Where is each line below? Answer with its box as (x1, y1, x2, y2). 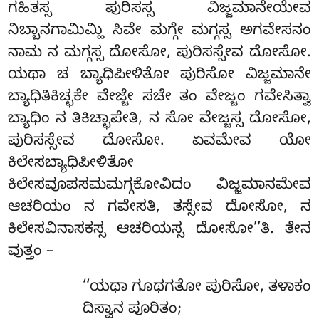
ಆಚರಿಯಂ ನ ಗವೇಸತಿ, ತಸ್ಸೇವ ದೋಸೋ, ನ (8, 198, 311, 219)
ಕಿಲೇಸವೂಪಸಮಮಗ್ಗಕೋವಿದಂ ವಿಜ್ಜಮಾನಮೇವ (8, 176, 311, 197)
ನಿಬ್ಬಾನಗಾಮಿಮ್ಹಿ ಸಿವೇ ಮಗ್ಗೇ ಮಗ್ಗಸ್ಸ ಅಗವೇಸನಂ (8, 21, 311, 42)
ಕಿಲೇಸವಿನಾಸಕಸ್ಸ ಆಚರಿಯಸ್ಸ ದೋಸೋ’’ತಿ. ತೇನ (8, 220, 311, 241)
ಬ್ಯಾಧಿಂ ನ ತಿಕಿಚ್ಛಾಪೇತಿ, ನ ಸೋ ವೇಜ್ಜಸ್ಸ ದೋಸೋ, (8, 110, 311, 130)
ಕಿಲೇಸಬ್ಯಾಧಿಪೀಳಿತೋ (8, 154, 135, 174)
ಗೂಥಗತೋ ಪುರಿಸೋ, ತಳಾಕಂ (131, 278, 311, 298)
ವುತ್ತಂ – (8, 242, 54, 263)
